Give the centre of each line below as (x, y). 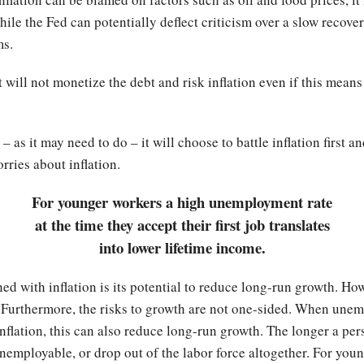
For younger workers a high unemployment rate (182, 202)
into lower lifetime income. (182, 248)
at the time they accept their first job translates (182, 225)
